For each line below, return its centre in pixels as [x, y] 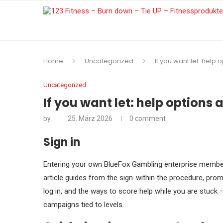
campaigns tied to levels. [84, 205]
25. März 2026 [90, 118]
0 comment [148, 118]
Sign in [62, 142]
